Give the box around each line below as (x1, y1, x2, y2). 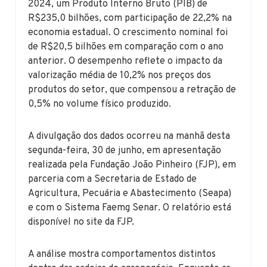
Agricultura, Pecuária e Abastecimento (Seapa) (28, 187, 232, 200)
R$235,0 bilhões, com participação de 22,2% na (28, 12, 232, 24)
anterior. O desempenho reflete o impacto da (28, 55, 223, 67)
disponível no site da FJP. (28, 216, 135, 228)
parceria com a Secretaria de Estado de (28, 173, 197, 185)
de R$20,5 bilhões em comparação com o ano (28, 41, 224, 53)
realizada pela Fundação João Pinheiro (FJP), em (28, 159, 237, 171)
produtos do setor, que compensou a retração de (28, 83, 237, 96)
